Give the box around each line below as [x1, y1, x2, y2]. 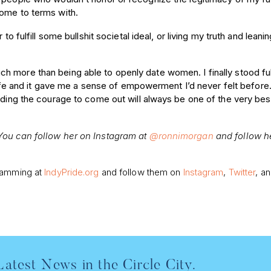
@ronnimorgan [149, 129, 214, 142]
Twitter [228, 166, 256, 178]
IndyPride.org [44, 166, 99, 178]
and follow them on [99, 166, 183, 178]
